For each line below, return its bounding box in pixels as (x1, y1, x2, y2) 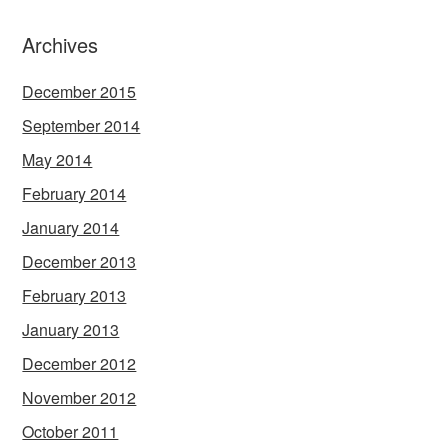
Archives (22, 30, 99, 59)
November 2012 (22, 386, 137, 409)
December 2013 (22, 250, 137, 273)
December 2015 (22, 80, 137, 103)
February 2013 (22, 284, 127, 307)
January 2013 (22, 318, 120, 341)
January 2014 (22, 216, 120, 239)
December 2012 (22, 352, 137, 375)
